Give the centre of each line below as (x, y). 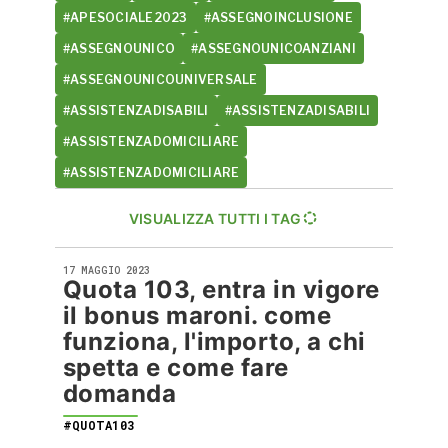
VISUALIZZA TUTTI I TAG (215, 218)
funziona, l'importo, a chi (214, 341)
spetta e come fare (176, 367)
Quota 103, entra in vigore (221, 289)
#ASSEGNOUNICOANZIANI (273, 48)
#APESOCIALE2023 (125, 17)
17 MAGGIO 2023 (106, 270)
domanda (120, 393)
